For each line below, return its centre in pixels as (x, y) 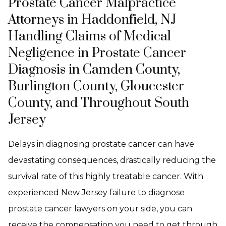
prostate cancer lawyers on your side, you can (100, 209)
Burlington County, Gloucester (96, 87)
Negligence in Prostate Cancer (97, 53)
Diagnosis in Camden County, (94, 70)
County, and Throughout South (99, 103)
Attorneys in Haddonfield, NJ (92, 20)
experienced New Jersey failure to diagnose (96, 192)
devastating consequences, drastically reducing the (112, 160)
